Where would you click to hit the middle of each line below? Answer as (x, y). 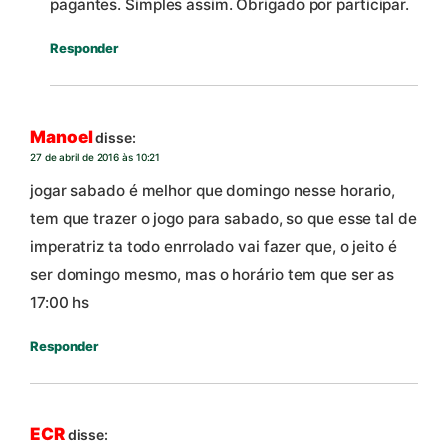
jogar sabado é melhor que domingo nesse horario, (213, 190)
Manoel (61, 136)
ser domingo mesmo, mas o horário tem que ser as (212, 274)
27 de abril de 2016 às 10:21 (95, 156)
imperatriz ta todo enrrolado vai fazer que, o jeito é (213, 246)
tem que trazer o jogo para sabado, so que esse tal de (223, 218)
